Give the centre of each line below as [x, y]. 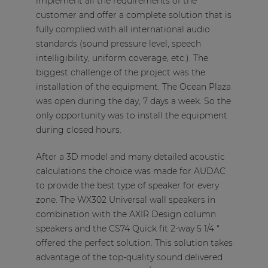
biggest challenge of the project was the [120, 73]
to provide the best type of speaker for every [127, 186]
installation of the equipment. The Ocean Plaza [133, 87]
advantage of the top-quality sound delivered [129, 258]
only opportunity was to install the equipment [131, 116]
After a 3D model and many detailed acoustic [130, 157]
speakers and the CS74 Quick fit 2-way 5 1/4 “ [127, 229]
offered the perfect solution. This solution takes [134, 243]
